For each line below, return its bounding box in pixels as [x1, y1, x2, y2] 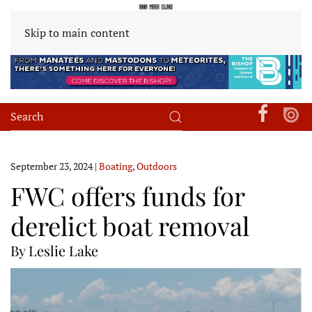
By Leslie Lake [10, 240, 98, 260]
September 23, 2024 [10, 159, 93, 173]
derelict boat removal [10, 208, 249, 242]
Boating [99, 159, 132, 173]
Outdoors [136, 159, 177, 173]
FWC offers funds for [10, 178, 244, 212]
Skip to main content [24, 25, 130, 40]
